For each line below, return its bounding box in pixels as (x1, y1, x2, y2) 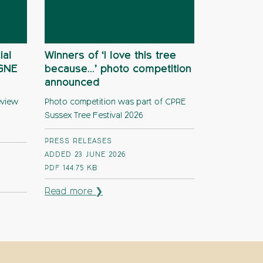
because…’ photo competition (45, 64, 191, 75)
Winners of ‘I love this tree (45, 50, 176, 61)
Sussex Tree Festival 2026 (45, 112, 143, 120)
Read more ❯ (45, 187, 103, 197)
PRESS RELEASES (45, 138, 112, 145)
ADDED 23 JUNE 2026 (45, 151, 126, 159)
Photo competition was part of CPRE (45, 98, 186, 106)
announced (45, 77, 100, 88)
